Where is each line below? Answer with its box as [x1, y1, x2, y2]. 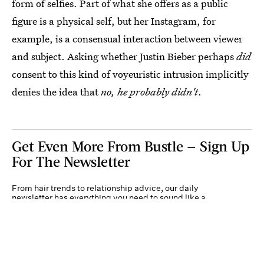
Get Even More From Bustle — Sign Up [12, 137, 249, 154]
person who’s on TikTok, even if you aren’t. [12, 202, 174, 212]
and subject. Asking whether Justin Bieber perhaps [12, 49, 236, 63]
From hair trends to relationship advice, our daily [12, 183, 199, 193]
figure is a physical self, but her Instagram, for [12, 14, 216, 28]
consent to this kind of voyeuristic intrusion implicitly [12, 67, 249, 81]
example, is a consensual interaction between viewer [12, 32, 243, 45]
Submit [206, 240, 231, 250]
